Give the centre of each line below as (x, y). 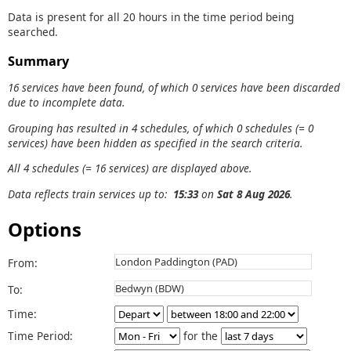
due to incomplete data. (66, 103)
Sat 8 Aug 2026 (253, 194)
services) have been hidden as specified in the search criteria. (155, 143)
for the (201, 335)
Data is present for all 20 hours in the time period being (151, 17)
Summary (38, 61)
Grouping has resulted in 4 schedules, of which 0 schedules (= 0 (161, 128)
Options (45, 229)
